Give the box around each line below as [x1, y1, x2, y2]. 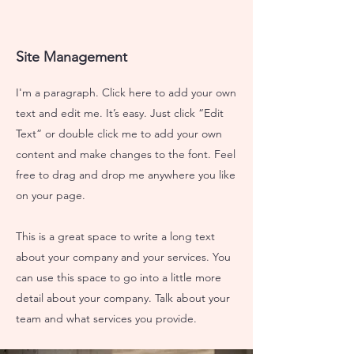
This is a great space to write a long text [16, 229, 215, 243]
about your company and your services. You [16, 250, 231, 264]
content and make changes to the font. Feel [16, 147, 235, 161]
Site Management [16, 48, 127, 66]
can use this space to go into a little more [16, 270, 221, 284]
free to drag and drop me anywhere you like [16, 168, 235, 182]
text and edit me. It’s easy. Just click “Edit [16, 106, 224, 120]
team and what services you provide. [16, 311, 197, 326]
